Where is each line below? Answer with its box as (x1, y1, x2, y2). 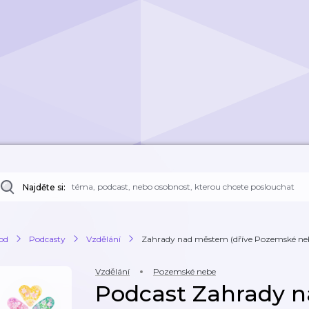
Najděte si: (23, 182, 66, 192)
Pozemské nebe (153, 266, 216, 277)
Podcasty (29, 233, 66, 244)
